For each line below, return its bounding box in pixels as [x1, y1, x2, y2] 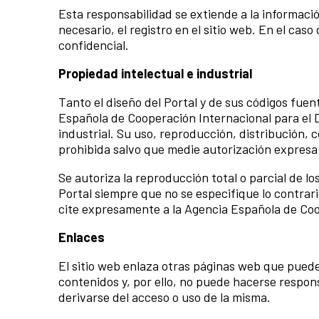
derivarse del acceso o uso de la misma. [58, 289, 271, 305]
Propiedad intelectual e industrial [58, 66, 252, 82]
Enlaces [58, 229, 105, 246]
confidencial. [58, 37, 129, 53]
